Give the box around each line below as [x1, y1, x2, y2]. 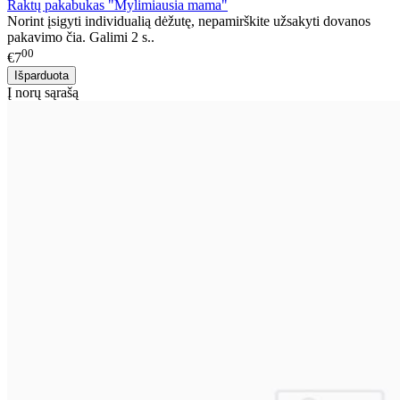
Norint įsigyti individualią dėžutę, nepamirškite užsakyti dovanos [7, 13, 371, 29]
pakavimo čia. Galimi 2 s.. [7, 29, 154, 46]
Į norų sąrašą [7, 84, 79, 100]
